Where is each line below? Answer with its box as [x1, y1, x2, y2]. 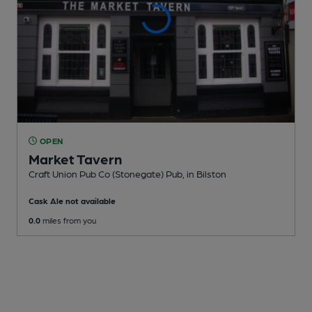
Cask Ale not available [29, 195, 116, 205]
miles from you [40, 214, 96, 225]
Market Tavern [29, 150, 122, 167]
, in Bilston [182, 167, 226, 179]
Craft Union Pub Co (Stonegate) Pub [29, 167, 182, 179]
